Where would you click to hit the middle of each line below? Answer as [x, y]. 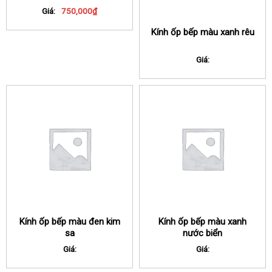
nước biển [202, 233]
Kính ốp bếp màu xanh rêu [202, 32]
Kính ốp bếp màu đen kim [70, 221]
